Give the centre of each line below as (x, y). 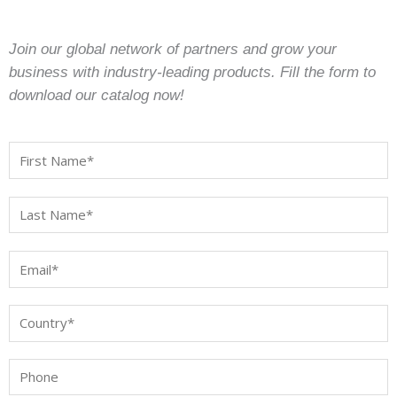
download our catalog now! (97, 96)
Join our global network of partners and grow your (173, 50)
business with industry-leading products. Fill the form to (192, 73)
